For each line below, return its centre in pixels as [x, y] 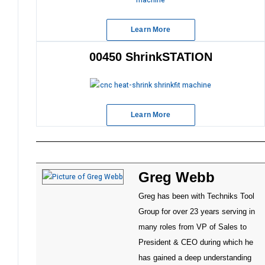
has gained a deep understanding [195, 258]
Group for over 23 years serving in [197, 212]
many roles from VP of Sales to [193, 227]
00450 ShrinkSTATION [151, 57]
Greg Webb [177, 177]
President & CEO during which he [196, 243]
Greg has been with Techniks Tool [196, 196]
